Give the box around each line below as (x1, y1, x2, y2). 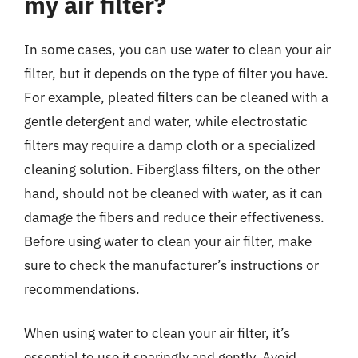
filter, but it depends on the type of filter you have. (24, 64, 328, 82)
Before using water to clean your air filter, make (24, 232, 312, 250)
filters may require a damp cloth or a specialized (24, 136, 316, 154)
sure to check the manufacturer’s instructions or (24, 256, 319, 274)
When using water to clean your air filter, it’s (24, 324, 290, 342)
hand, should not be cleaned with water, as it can (24, 184, 323, 202)
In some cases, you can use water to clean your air (24, 40, 331, 58)
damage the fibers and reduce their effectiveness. (24, 208, 324, 226)
